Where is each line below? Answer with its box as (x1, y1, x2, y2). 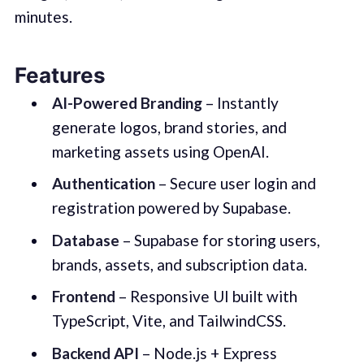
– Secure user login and (154, 174, 316, 193)
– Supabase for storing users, (119, 230, 320, 249)
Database (51, 230, 119, 249)
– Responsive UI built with (115, 287, 297, 306)
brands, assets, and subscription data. (51, 254, 307, 274)
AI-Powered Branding (51, 93, 202, 112)
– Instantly (201, 93, 279, 112)
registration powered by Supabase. (51, 198, 291, 218)
